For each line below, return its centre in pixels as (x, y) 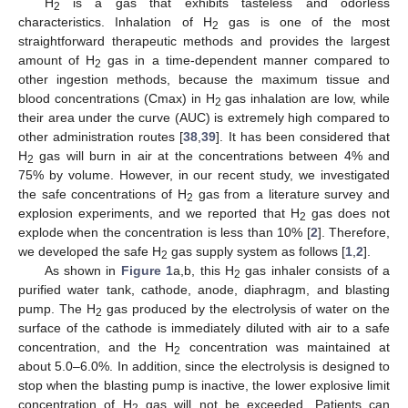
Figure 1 (147, 271)
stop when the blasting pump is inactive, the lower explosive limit (204, 386)
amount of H (57, 61)
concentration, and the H (97, 347)
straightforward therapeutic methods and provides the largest (204, 41)
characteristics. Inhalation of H (115, 22)
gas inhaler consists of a (316, 271)
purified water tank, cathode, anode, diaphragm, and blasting (204, 290)
